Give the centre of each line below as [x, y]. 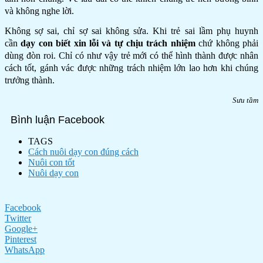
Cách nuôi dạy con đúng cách [83, 151]
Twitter [18, 218]
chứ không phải [227, 43]
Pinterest [21, 239]
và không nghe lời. [39, 11]
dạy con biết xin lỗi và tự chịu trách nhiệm [108, 43]
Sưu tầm [245, 100]
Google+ [21, 228]
